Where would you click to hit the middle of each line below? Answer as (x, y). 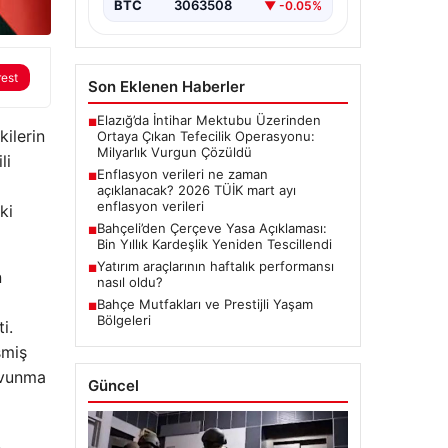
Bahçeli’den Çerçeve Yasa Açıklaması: (211, 228)
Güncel (113, 386)
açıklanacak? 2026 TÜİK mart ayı (196, 190)
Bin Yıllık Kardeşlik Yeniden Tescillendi (214, 244)
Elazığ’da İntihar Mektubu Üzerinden (208, 120)
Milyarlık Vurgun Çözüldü (174, 152)
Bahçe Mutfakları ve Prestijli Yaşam (204, 304)
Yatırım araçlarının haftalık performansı (215, 266)
